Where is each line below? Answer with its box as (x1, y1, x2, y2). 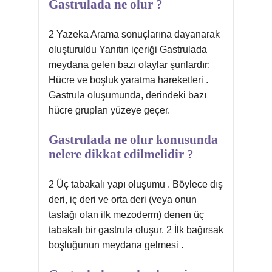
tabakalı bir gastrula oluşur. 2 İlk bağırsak (49, 225, 223, 235)
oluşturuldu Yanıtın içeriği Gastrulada (49, 44, 207, 55)
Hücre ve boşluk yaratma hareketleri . (49, 75, 208, 85)
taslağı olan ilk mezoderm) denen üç (49, 209, 204, 220)
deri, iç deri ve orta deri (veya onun (49, 194, 197, 205)
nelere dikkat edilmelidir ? (49, 147, 194, 161)
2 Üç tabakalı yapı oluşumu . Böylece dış (49, 179, 223, 189)
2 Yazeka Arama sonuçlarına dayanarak (49, 29, 220, 39)
